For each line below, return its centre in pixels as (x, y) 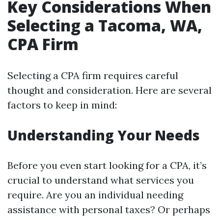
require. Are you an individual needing (95, 195)
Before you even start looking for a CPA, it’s (107, 165)
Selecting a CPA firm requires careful (93, 75)
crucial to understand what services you (101, 180)
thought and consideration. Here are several (110, 90)
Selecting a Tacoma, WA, (105, 25)
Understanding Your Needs (104, 135)
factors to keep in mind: (62, 105)
